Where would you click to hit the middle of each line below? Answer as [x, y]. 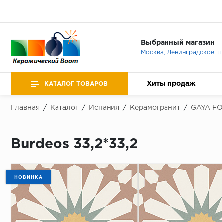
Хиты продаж [171, 84]
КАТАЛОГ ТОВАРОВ [76, 84]
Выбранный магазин [177, 42]
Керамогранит [155, 108]
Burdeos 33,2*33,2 [74, 144]
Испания [104, 108]
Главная [25, 108]
